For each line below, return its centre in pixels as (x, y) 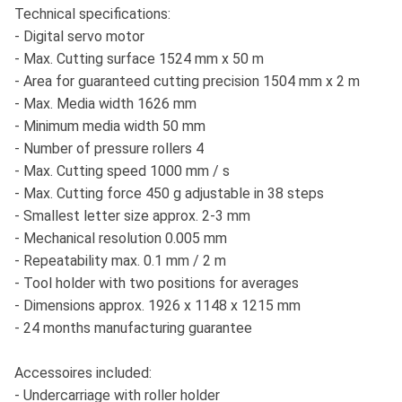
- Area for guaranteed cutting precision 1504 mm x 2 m (187, 82)
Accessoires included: (83, 373)
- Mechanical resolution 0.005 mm (121, 239)
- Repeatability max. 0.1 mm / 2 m (120, 261)
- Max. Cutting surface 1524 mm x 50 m (139, 59)
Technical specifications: (92, 14)
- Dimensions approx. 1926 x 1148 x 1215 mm (157, 306)
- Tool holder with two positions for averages (157, 284)
